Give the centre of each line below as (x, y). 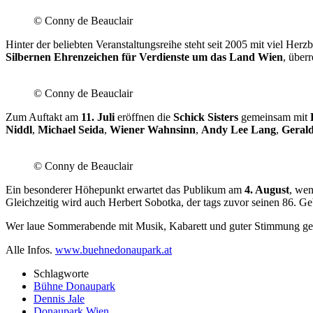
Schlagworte (61, 273)
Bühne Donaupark (74, 286)
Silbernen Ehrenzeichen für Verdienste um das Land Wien (144, 57)
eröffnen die (144, 117)
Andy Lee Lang (239, 129)
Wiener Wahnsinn (153, 129)
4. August (267, 189)
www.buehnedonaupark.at (114, 249)
